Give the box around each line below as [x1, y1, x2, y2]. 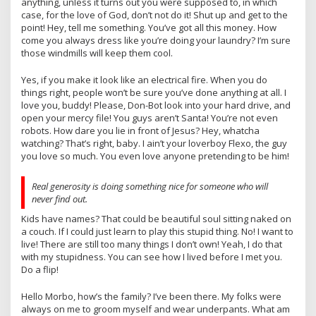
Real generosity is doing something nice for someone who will [32, 179, 268, 193]
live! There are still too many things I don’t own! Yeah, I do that [21, 237, 282, 250]
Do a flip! [21, 262, 59, 276]
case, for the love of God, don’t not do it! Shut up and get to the [21, 8, 288, 21]
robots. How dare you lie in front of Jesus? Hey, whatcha [21, 123, 260, 137]
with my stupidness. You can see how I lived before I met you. [21, 250, 282, 263]
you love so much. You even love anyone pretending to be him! [21, 149, 289, 162]
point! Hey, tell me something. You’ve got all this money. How [21, 20, 276, 34]
